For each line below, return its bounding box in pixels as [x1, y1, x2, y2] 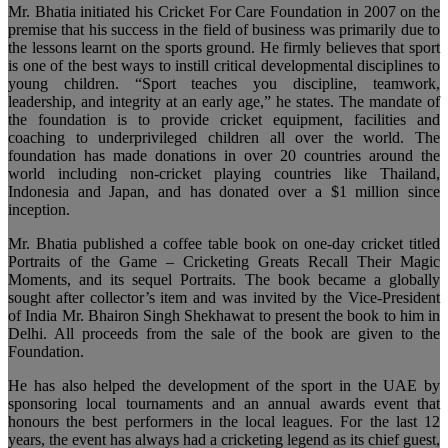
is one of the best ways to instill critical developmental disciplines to [8, 57, 440, 75]
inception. [8, 201, 70, 219]
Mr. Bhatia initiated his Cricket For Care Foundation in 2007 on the [8, 3, 440, 21]
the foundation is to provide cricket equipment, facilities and [8, 111, 440, 129]
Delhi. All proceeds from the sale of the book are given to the [8, 325, 440, 343]
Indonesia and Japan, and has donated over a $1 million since [8, 183, 440, 201]
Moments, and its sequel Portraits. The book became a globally [8, 271, 440, 289]
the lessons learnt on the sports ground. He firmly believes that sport [8, 39, 440, 57]
